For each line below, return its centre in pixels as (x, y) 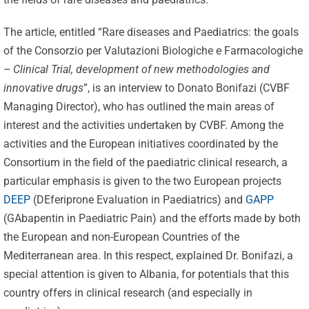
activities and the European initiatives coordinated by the (140, 144)
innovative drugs (43, 88)
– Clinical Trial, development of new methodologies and (136, 70)
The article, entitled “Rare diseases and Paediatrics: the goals (151, 32)
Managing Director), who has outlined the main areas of (139, 107)
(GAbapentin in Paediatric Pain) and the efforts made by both (152, 219)
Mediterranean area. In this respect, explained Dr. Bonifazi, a (148, 256)
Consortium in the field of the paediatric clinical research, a (145, 163)
